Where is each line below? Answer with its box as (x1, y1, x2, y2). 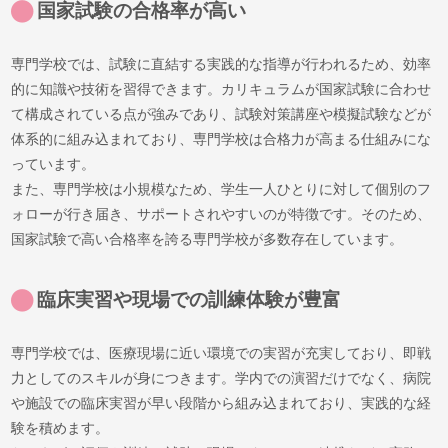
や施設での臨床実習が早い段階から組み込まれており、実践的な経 (11, 394, 432, 411)
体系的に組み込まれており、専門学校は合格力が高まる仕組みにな (11, 130, 432, 147)
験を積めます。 (11, 419, 110, 436)
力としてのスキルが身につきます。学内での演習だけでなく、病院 (11, 369, 432, 386)
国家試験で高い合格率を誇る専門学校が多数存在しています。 (11, 230, 404, 247)
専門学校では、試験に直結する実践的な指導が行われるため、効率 (11, 55, 432, 72)
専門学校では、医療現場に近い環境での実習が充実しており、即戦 (11, 344, 432, 361)
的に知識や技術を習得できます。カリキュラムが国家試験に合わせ (11, 80, 432, 97)
